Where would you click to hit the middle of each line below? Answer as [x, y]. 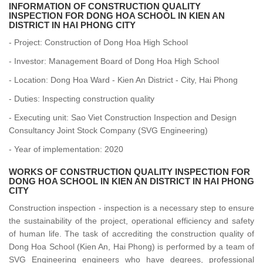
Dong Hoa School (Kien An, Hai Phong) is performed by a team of [131, 247]
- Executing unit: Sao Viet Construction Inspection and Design [123, 117]
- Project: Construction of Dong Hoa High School [98, 42]
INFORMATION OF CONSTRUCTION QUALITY [105, 6]
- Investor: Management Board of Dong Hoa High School [114, 61]
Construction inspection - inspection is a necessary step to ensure [131, 208]
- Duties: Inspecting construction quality [82, 99]
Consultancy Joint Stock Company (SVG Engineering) [108, 130]
